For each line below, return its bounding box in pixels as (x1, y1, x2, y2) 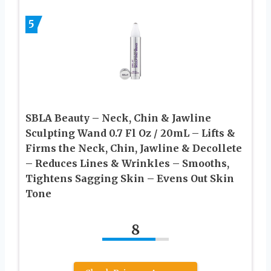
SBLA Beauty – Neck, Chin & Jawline (25, 111, 211, 124)
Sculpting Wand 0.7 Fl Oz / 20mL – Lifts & (25, 126, 235, 139)
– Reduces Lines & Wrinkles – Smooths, (25, 157, 229, 169)
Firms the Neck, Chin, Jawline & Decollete (25, 142, 242, 154)
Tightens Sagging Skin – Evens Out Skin (25, 172, 234, 184)
